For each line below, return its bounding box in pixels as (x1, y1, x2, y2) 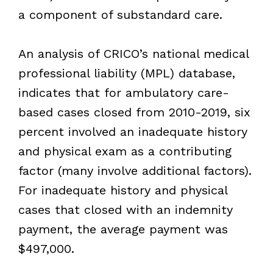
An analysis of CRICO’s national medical (18, 46, 249, 61)
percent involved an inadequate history (18, 124, 247, 139)
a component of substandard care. (18, 7, 222, 22)
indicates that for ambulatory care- (18, 85, 229, 100)
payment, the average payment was (18, 221, 228, 236)
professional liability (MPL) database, (18, 65, 235, 80)
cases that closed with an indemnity (18, 202, 233, 217)
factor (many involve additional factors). (18, 163, 252, 178)
